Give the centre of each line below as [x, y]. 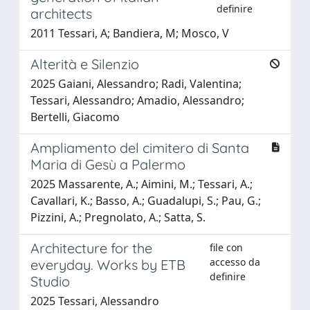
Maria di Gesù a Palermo [108, 164]
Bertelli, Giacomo [75, 117]
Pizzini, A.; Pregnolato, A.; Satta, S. [118, 217]
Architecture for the [91, 248]
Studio [50, 281]
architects [61, 13]
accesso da [235, 262]
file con [227, 247]
